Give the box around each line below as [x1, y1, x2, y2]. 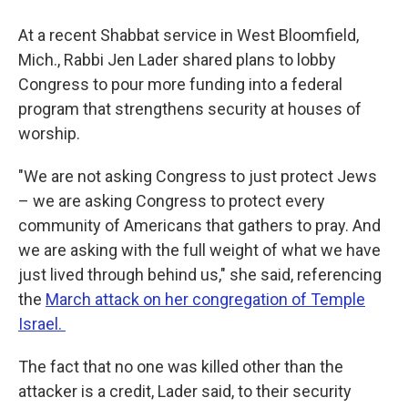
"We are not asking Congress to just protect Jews [18, 167, 377, 186]
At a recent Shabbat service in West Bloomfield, [18, 25, 359, 45]
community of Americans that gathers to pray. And [18, 216, 381, 235]
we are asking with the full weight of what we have [18, 240, 381, 260]
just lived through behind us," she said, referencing [18, 265, 382, 284]
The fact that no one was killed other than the [18, 357, 343, 376]
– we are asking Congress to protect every [18, 191, 325, 210]
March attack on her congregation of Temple [46, 290, 365, 309]
